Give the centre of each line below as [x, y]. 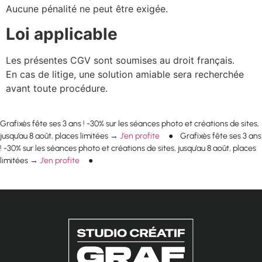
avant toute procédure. [57, 88]
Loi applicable [62, 34]
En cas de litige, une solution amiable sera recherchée [125, 74]
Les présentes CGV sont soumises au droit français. [120, 60]
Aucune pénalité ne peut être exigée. [87, 9]
